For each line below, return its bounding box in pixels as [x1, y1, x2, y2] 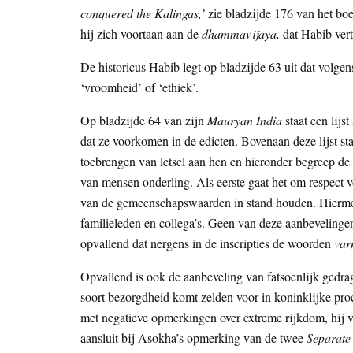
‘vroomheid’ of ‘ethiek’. [80, 79, 199, 96]
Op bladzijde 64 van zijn [80, 112, 207, 129]
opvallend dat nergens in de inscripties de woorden [80, 235, 334, 252]
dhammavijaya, [202, 25, 283, 43]
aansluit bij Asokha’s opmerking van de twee [80, 329, 307, 347]
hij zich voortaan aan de [80, 25, 202, 43]
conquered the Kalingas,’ [80, 5, 205, 22]
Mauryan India [207, 112, 282, 129]
